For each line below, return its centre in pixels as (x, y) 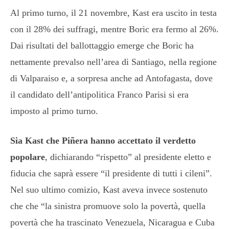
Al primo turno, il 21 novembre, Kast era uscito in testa (113, 13)
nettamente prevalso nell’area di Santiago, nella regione (113, 62)
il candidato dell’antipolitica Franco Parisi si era (99, 94)
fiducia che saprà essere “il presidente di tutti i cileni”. (111, 173)
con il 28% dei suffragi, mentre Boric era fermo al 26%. (114, 29)
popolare (28, 157)
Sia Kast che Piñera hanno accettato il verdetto (103, 140)
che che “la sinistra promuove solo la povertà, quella (108, 206)
